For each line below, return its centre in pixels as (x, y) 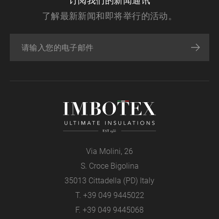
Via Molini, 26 (109, 151)
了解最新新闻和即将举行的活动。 (109, 16)
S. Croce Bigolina (109, 166)
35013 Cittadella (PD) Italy (109, 180)
